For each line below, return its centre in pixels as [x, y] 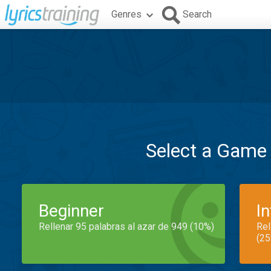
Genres [126, 14]
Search [197, 14]
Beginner [71, 211]
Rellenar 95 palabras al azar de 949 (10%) [126, 227]
